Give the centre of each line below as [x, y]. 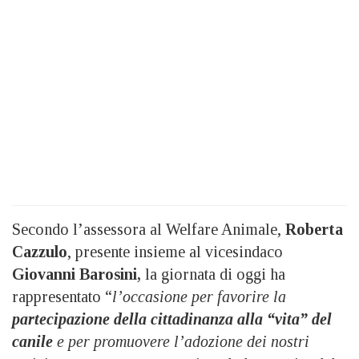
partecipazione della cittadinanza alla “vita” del [172, 319]
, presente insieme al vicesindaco [175, 251]
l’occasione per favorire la [199, 296]
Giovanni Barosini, [77, 274]
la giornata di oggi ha [213, 274]
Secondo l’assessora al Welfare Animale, [149, 229]
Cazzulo [40, 251]
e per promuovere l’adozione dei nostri [181, 341]
